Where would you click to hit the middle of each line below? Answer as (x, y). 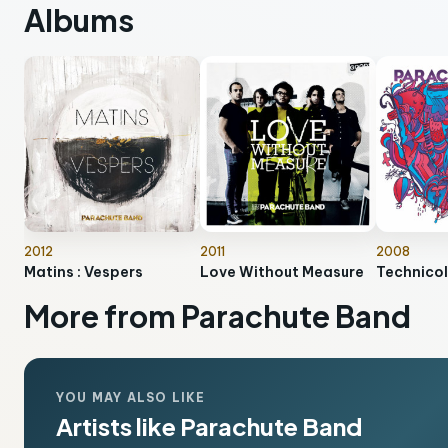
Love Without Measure (282, 272)
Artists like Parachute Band (209, 426)
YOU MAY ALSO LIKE (131, 397)
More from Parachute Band (217, 316)
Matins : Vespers (83, 272)
